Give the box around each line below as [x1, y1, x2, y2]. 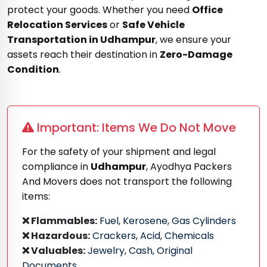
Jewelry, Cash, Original [85, 243, 193, 257]
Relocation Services [7, 17, 107, 32]
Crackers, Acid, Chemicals [90, 228, 214, 243]
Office [192, 2, 223, 17]
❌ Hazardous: [22, 228, 90, 243]
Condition [7, 62, 59, 76]
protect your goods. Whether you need [7, 2, 192, 17]
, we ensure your [156, 32, 231, 46]
